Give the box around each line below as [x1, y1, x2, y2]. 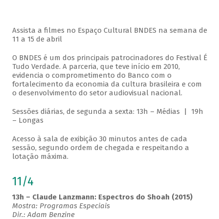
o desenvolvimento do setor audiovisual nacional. [12, 88, 182, 98]
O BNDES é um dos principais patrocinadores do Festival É [12, 53, 207, 63]
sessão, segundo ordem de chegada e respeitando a [12, 143, 189, 153]
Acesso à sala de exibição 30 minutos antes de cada [12, 134, 187, 144]
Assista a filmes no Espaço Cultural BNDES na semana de [12, 26, 207, 35]
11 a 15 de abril [12, 35, 62, 44]
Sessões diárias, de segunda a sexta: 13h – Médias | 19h [12, 107, 203, 116]
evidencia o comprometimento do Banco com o [12, 71, 172, 80]
